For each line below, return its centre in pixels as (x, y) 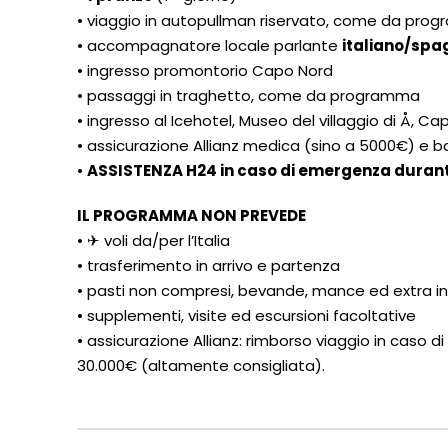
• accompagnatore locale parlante (209, 45)
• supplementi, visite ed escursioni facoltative (246, 315)
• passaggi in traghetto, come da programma (248, 95)
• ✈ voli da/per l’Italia (153, 240)
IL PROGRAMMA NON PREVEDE (191, 215)
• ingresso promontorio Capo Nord (205, 70)
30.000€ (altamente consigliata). (201, 365)
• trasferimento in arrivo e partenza (208, 265)
